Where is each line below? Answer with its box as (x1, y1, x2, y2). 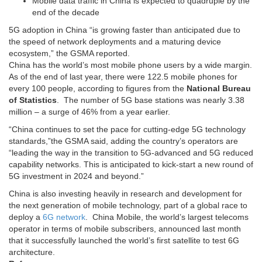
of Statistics (9, 95, 57, 105)
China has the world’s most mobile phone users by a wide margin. (9, 60, 252, 70)
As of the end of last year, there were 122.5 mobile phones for (9, 72, 237, 82)
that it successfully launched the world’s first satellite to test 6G (9, 236, 239, 246)
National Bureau (187, 84, 251, 94)
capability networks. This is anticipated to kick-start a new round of (9, 160, 253, 170)
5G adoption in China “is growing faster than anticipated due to (9, 25, 240, 35)
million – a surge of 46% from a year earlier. (9, 107, 170, 117)
